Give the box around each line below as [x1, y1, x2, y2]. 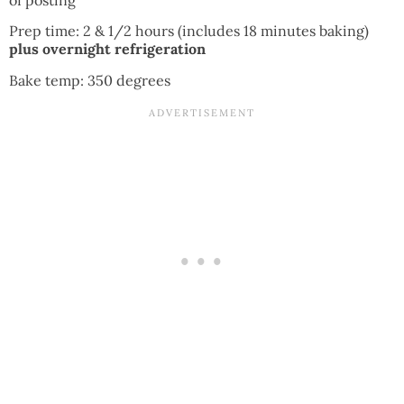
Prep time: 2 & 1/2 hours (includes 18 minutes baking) [9, 22, 369, 41]
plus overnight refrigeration [9, 40, 206, 59]
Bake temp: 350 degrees [9, 70, 170, 89]
